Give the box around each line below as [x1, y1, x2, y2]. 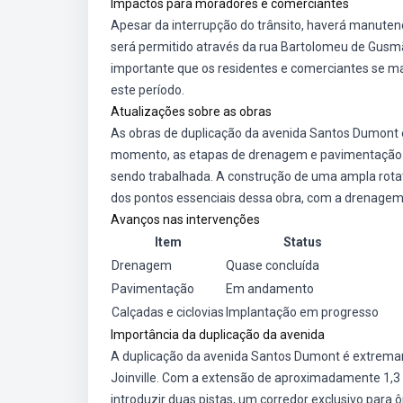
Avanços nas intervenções [111, 212, 260, 227]
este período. [111, 83, 184, 97]
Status [282, 235, 322, 249]
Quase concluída [226, 258, 319, 273]
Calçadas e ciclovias [112, 305, 224, 319]
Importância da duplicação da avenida [111, 327, 325, 342]
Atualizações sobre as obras [111, 104, 272, 119]
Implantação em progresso [226, 305, 379, 319]
